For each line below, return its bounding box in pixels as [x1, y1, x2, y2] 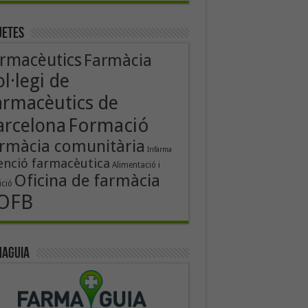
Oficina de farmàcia [14, 170, 160, 190]
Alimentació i [111, 160, 160, 170]
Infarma [146, 145, 172, 154]
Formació [67, 114, 149, 137]
